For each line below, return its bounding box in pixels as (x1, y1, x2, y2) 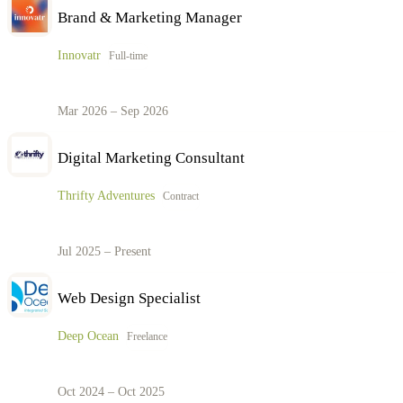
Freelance (127, 330, 167, 344)
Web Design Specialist (58, 289, 201, 307)
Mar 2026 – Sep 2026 (58, 103, 168, 118)
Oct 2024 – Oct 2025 (58, 384, 165, 399)
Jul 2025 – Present (58, 244, 151, 258)
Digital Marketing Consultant (58, 148, 245, 166)
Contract (163, 190, 199, 203)
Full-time (109, 49, 148, 63)
